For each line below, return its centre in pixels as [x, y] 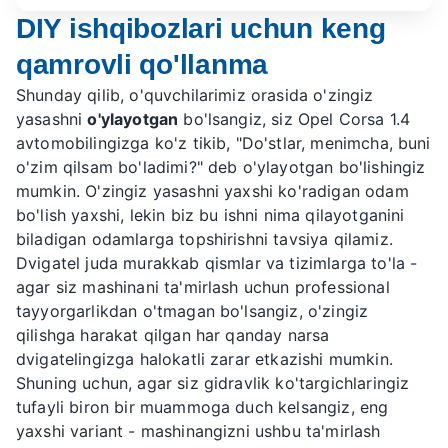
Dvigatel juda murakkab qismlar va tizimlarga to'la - [217, 263]
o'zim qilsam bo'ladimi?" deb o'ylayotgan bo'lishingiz [221, 167]
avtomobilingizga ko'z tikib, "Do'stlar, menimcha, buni [223, 143]
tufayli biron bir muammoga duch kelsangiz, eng [202, 407]
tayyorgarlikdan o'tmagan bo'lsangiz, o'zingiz [192, 311]
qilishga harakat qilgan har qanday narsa [173, 335]
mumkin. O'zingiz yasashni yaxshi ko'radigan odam [212, 191]
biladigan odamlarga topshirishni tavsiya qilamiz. [204, 239]
